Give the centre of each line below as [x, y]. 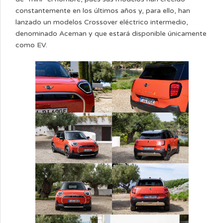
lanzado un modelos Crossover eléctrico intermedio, [102, 22]
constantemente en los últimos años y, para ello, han [103, 11]
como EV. [31, 45]
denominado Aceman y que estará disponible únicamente [111, 34]
